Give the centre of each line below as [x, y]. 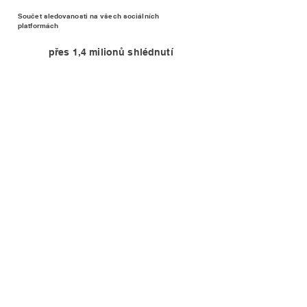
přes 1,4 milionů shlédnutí [112, 52]
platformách [38, 25]
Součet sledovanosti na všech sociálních [88, 16]
